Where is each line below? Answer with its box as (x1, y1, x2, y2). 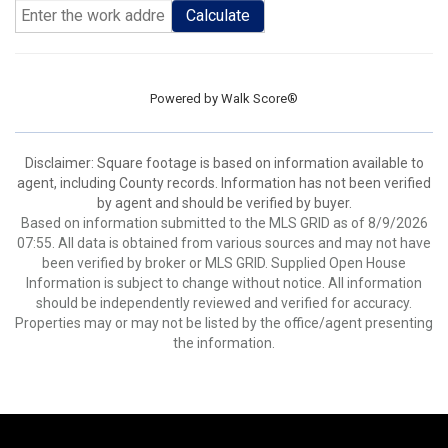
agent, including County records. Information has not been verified (17, 175, 431, 191)
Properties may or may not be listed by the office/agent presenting (15, 315, 433, 331)
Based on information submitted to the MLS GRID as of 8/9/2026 (20, 215, 428, 231)
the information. (173, 335, 275, 351)
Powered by (150, 91, 221, 106)
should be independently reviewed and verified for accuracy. (36, 295, 412, 311)
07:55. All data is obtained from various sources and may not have (17, 235, 431, 251)
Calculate (186, 6, 250, 25)
